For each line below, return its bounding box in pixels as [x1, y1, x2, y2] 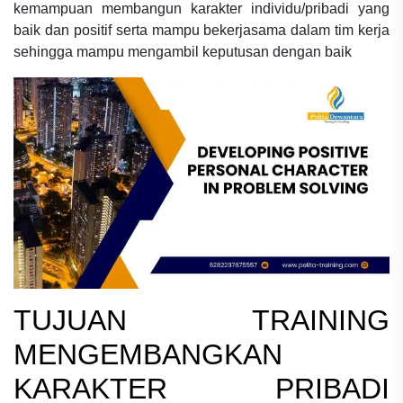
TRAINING [252, 303, 390, 336]
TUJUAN [13, 303, 252, 336]
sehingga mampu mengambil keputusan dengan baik [13, 43, 352, 59]
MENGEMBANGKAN [13, 337, 282, 371]
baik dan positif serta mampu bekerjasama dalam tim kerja [13, 22, 390, 38]
